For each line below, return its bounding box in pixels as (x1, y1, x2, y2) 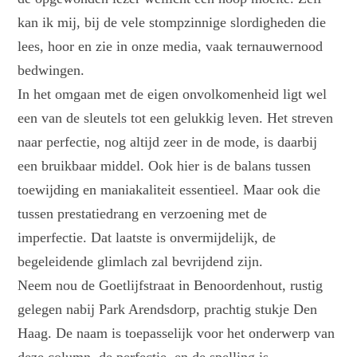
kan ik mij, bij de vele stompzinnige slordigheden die (18, 14, 327, 31)
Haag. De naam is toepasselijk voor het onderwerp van (18, 325, 335, 342)
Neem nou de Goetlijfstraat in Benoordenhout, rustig (18, 277, 324, 294)
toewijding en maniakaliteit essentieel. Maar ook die (18, 182, 321, 198)
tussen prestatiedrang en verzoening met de (18, 206, 268, 222)
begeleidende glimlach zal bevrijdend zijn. (18, 253, 264, 270)
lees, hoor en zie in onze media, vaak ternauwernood (18, 38, 324, 55)
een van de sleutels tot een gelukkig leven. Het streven (18, 110, 334, 127)
